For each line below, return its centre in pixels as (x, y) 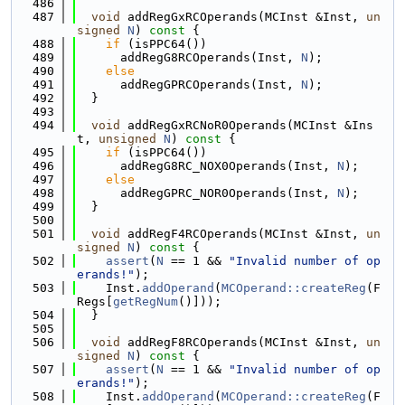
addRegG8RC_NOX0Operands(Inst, (207, 166)
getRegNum (146, 301)
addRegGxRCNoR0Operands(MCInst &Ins (247, 125)
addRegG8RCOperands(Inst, (189, 57)
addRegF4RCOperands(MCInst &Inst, (243, 234)
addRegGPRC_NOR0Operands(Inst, (207, 193)
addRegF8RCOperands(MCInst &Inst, (243, 342)
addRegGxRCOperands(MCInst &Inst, (243, 17)
